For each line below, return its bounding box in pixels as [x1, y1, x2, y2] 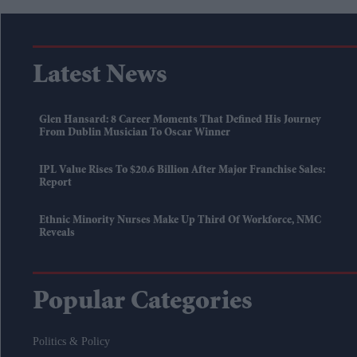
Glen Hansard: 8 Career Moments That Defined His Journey [39, 115, 321, 127]
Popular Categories [33, 289, 252, 317]
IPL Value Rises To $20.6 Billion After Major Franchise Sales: [39, 165, 325, 177]
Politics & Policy [33, 335, 110, 348]
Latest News [33, 63, 167, 91]
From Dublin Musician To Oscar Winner [39, 127, 230, 139]
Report [39, 178, 72, 190]
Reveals [39, 228, 75, 240]
